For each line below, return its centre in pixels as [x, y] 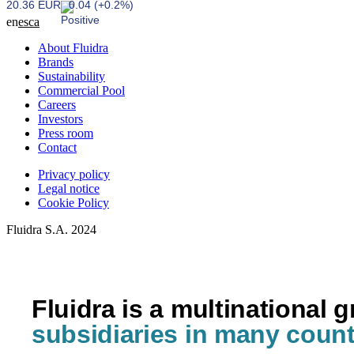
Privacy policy [74, 174]
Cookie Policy [73, 203]
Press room [66, 133]
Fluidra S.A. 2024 [51, 230]
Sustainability [72, 76]
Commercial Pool [81, 90]
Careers [57, 105]
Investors [60, 119]
